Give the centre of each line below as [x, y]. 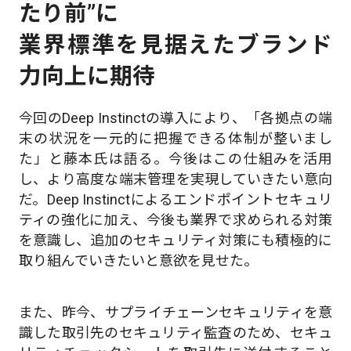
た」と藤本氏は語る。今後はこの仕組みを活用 [175, 159]
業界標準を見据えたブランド [175, 44]
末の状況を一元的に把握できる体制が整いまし [175, 139]
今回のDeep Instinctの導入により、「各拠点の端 [175, 118]
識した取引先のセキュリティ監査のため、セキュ [175, 332]
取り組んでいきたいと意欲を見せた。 [138, 261]
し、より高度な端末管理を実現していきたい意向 [175, 179]
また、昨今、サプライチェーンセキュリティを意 [175, 312]
